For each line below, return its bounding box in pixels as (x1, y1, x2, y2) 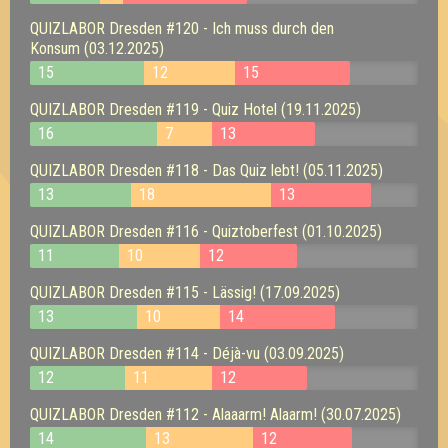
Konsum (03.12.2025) (30, 38, 164, 58)
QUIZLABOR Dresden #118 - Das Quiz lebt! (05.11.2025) (30, 160, 383, 180)
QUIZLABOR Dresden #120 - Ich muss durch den (30, 18, 334, 38)
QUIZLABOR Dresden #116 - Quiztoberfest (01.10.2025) (30, 221, 382, 241)
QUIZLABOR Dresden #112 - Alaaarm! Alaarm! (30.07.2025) (30, 404, 401, 424)
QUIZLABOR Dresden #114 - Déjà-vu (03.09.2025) (30, 343, 344, 363)
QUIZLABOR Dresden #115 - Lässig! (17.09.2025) (30, 282, 340, 302)
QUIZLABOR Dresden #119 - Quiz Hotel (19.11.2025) (30, 99, 361, 119)
